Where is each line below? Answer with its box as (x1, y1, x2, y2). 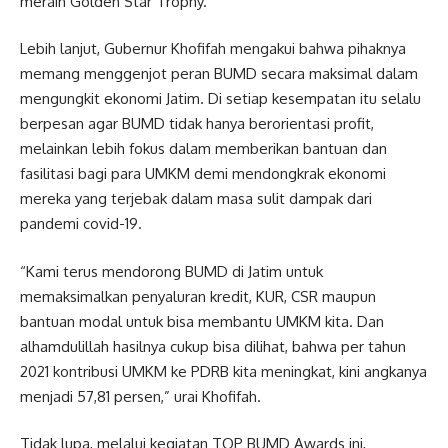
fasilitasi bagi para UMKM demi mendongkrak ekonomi (20, 164, 386, 183)
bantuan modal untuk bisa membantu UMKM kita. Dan (20, 311, 384, 331)
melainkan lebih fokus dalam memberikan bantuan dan (20, 139, 387, 158)
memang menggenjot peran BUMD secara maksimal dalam (20, 64, 418, 83)
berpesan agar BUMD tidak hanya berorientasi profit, (20, 114, 374, 133)
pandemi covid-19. (20, 214, 142, 233)
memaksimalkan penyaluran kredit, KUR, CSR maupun (20, 286, 376, 306)
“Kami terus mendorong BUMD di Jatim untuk (20, 261, 323, 281)
